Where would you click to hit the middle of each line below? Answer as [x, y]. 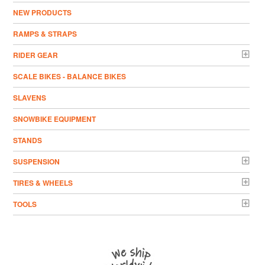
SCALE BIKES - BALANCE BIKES [70, 76]
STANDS [28, 140]
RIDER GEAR [36, 55]
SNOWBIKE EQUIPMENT [55, 119]
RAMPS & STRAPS [45, 33]
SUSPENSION [37, 161]
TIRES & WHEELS [43, 182]
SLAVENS [30, 97]
